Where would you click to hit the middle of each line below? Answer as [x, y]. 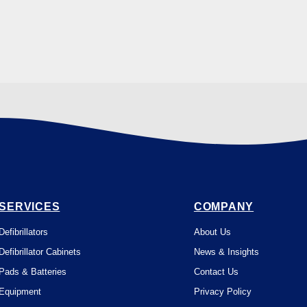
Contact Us [216, 272]
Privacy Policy [222, 292]
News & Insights [226, 252]
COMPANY [224, 207]
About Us [212, 232]
